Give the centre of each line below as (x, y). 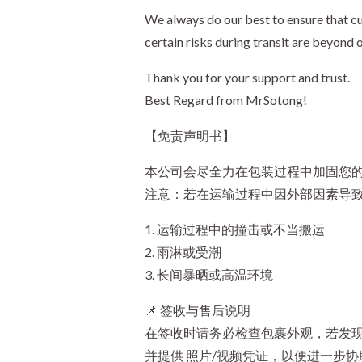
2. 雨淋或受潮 (183, 251)
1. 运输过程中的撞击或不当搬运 (234, 229)
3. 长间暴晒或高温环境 (208, 274)
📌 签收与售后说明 (197, 309)
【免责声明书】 (189, 135)
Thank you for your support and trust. (247, 77)
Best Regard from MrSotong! (225, 99)
